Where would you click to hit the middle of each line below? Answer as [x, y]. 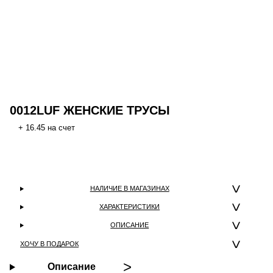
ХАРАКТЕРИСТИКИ [130, 207]
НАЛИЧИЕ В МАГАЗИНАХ [129, 189]
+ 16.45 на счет [47, 128]
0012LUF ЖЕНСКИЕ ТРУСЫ [90, 111]
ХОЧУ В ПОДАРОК [49, 244]
